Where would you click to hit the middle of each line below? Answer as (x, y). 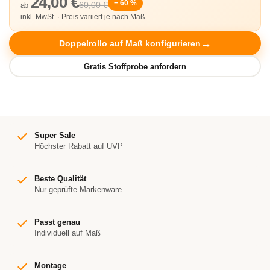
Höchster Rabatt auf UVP (79, 146)
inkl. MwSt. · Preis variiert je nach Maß (83, 17)
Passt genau (57, 222)
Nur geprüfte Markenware (78, 190)
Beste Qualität (60, 179)
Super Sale (55, 135)
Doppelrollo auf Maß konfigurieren (130, 43)
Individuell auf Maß (67, 233)
